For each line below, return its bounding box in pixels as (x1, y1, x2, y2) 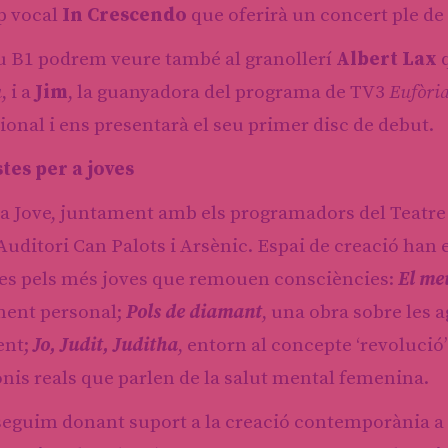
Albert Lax (336, 47, 437, 71)
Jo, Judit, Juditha (33, 333, 178, 357)
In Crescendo (62, 3, 187, 27)
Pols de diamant (126, 300, 262, 324)
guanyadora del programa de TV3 (97, 80, 389, 104)
